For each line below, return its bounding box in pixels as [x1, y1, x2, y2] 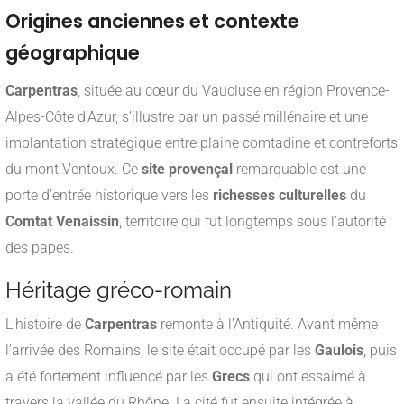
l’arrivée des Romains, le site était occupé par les [5, 342, 315, 360]
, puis [363, 342, 397, 360]
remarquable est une [233, 161, 366, 179]
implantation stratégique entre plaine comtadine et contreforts [5, 134, 398, 152]
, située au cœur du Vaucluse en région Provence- [78, 82, 390, 100]
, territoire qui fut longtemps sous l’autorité [119, 213, 386, 231]
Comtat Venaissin [5, 213, 119, 231]
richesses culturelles [213, 187, 346, 205]
